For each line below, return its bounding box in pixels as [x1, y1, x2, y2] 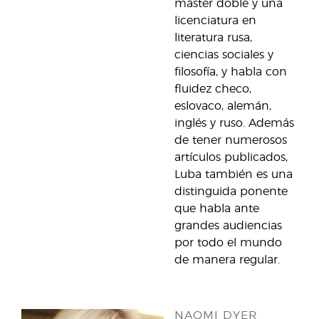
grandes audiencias [174, 220, 282, 231]
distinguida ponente [174, 186, 288, 197]
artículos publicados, [174, 152, 288, 163]
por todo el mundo [174, 237, 282, 249]
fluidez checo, [174, 83, 251, 95]
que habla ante [174, 203, 259, 214]
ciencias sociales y [174, 49, 273, 61]
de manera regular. [174, 254, 280, 266]
